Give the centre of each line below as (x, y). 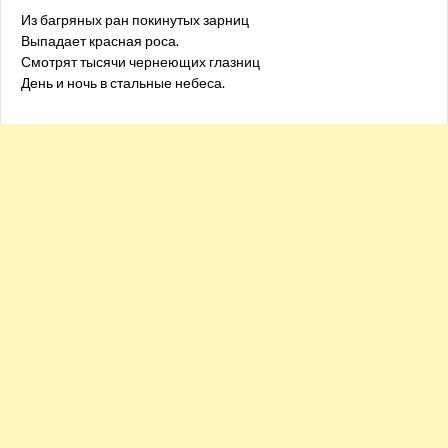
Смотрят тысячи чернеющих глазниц (140, 61)
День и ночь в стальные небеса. (123, 82)
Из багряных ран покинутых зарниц (135, 19)
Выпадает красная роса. (100, 40)
